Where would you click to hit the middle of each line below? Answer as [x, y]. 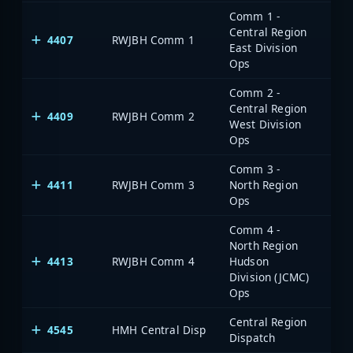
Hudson [249, 261]
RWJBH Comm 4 [153, 261]
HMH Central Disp [159, 329]
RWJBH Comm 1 [153, 39]
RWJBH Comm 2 [153, 116]
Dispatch [253, 337]
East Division [264, 47]
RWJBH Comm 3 [153, 184]
